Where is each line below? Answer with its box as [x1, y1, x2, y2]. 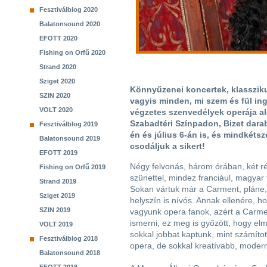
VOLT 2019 [39, 221, 73, 228]
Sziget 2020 [39, 77, 75, 85]
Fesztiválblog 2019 [39, 120, 98, 128]
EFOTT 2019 [39, 149, 77, 156]
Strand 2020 [39, 63, 76, 70]
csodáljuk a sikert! [130, 141, 205, 151]
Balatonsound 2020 [39, 20, 100, 27]
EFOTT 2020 [39, 35, 77, 42]
